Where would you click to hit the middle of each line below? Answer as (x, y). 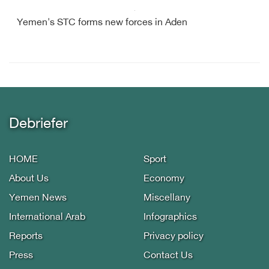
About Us (29, 179)
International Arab (47, 218)
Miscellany (167, 198)
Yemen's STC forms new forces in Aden (102, 23)
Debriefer (38, 125)
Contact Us (168, 256)
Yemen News (38, 198)
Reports (26, 237)
